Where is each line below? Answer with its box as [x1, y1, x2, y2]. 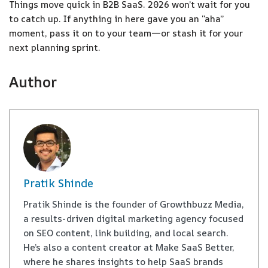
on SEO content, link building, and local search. [23, 226, 229, 239]
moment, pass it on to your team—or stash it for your [9, 27, 243, 39]
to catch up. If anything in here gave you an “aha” [9, 13, 224, 25]
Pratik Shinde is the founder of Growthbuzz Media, [23, 197, 244, 211]
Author [9, 72, 57, 92]
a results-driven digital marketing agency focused [23, 212, 243, 225]
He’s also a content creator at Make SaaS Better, [23, 240, 234, 254]
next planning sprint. [9, 41, 100, 54]
